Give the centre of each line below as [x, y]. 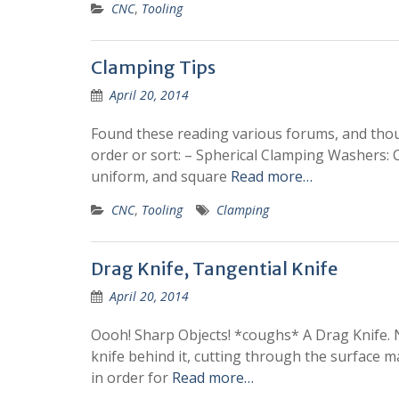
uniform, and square [161, 176]
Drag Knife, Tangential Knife [214, 269]
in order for [131, 378]
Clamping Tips [153, 67]
